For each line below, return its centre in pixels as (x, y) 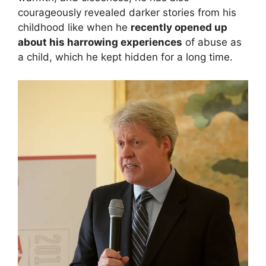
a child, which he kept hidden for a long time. (125, 57)
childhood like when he (74, 28)
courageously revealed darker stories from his (127, 13)
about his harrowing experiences (100, 42)
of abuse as (212, 42)
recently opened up (179, 28)
